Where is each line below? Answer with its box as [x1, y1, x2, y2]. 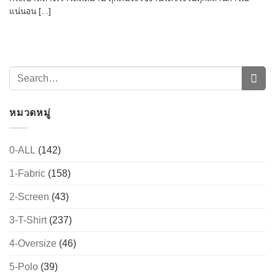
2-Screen [9, 191, 49, 202]
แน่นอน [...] [9, 7, 51, 17]
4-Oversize [9, 238, 56, 249]
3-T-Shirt [9, 214, 47, 225]
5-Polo [9, 261, 38, 272]
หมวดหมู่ [9, 107, 51, 118]
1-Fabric [9, 168, 45, 179]
